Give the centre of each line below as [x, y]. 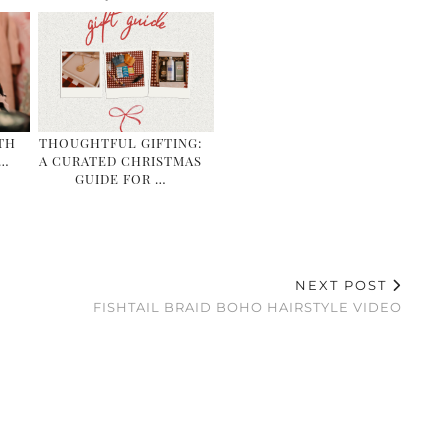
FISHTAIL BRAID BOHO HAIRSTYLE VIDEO [247, 306]
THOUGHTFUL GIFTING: [121, 142]
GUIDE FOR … [120, 178]
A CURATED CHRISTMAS [121, 160]
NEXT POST [343, 284]
